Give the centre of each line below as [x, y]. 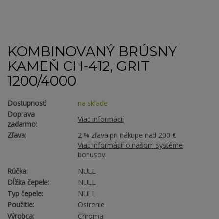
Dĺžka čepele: [28, 182]
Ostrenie [91, 205]
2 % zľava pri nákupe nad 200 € [127, 135]
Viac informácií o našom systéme [130, 145]
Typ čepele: [25, 194]
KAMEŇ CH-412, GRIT [78, 66]
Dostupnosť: [27, 103]
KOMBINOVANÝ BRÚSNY [92, 52]
